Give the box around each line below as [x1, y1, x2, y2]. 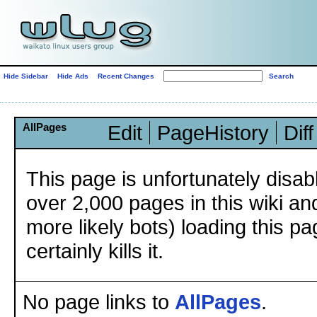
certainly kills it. [26, 239, 163, 263]
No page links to [23, 290, 175, 313]
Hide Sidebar [4, 72, 48, 80]
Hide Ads [57, 72, 88, 80]
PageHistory [157, 121, 269, 144]
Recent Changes [98, 72, 154, 80]
